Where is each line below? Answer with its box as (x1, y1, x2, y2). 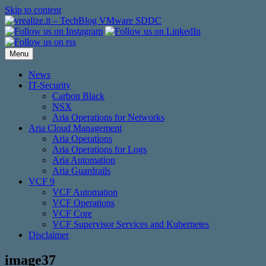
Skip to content (5, 5, 61, 15)
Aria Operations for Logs (52, 144, 147, 154)
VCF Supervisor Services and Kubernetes (52, 219, 209, 229)
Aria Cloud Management (28, 123, 122, 133)
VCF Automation (52, 187, 118, 197)
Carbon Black (52, 91, 104, 101)
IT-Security (28, 80, 71, 90)
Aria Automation (52, 155, 115, 165)
